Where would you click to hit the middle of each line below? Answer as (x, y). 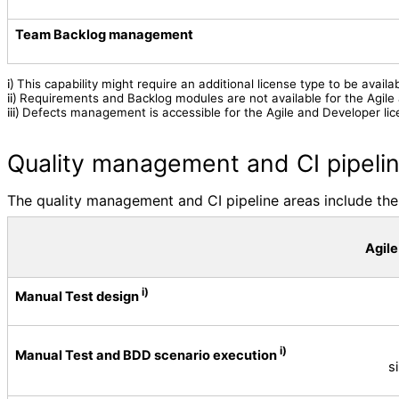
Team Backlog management (104, 34)
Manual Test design (78, 296)
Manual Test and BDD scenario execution (147, 355)
